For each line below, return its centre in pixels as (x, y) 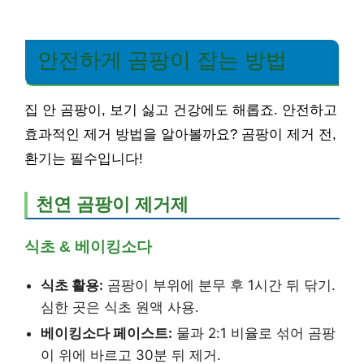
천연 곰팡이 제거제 (112, 205)
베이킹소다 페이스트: (106, 334)
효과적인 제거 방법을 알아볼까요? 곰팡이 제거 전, (180, 135)
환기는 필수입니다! (84, 159)
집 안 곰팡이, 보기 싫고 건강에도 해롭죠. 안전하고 (181, 110)
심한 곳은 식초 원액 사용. (120, 308)
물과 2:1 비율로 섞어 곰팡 (254, 334)
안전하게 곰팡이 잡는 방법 (162, 61)
